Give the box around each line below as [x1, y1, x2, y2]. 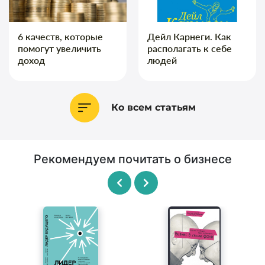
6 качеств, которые [18, 30, 103, 42]
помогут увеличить [18, 42, 101, 54]
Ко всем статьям [111, 101, 196, 113]
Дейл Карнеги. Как [147, 30, 231, 42]
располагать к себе [147, 42, 232, 54]
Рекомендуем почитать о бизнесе [33, 151, 232, 166]
